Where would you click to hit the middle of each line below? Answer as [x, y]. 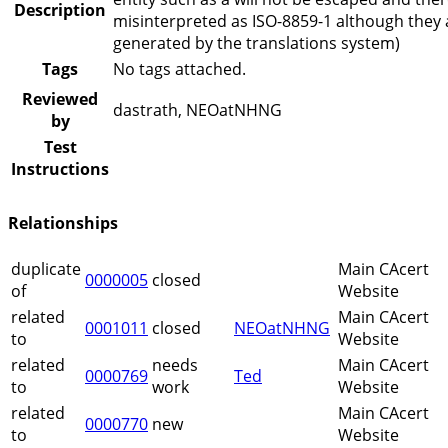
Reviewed [60, 98]
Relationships [63, 222]
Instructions [60, 168]
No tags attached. [179, 68]
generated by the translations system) [256, 42]
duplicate [46, 269]
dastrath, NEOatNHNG [197, 109]
